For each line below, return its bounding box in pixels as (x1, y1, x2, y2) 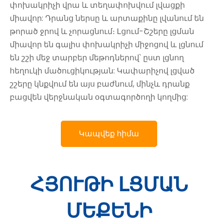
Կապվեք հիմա (79, 128, 139, 140)
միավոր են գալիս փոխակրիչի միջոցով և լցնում (10, 39, 203, 51)
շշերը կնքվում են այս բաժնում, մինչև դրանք (10, 78, 190, 90)
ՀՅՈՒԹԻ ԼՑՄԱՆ (30, 171, 188, 199)
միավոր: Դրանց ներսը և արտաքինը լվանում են (10, 13, 204, 24)
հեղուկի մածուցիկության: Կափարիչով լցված (10, 65, 195, 77)
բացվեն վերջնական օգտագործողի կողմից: (10, 91, 188, 103)
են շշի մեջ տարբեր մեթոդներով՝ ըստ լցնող (10, 52, 184, 64)
